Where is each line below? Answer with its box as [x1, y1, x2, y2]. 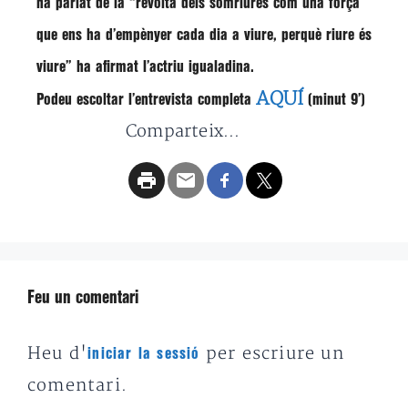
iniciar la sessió [87, 347, 200, 361]
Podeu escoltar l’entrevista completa [36, 93, 256, 107]
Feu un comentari [27, 291, 138, 306]
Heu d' [27, 343, 88, 364]
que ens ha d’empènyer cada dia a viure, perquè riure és [36, 28, 372, 42]
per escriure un [199, 343, 344, 364]
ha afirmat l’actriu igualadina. [72, 60, 254, 74]
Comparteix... [126, 121, 240, 142]
